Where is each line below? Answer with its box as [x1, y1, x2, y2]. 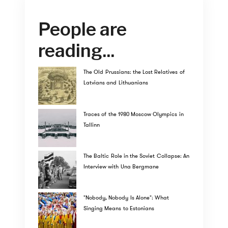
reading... [38, 39, 115, 62]
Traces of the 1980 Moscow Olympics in [83, 109, 184, 118]
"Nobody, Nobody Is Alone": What [83, 193, 169, 202]
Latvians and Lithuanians [83, 78, 148, 87]
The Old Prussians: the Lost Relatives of [83, 68, 185, 76]
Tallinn [83, 120, 100, 129]
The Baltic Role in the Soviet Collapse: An [83, 151, 189, 160]
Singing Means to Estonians [83, 204, 154, 212]
